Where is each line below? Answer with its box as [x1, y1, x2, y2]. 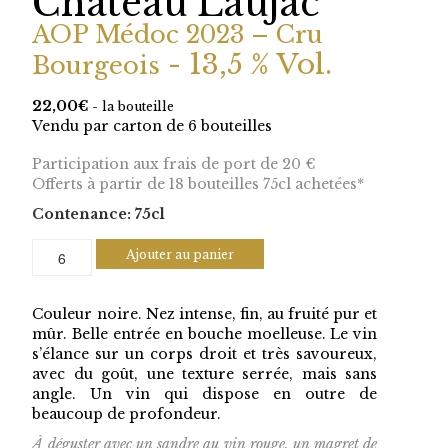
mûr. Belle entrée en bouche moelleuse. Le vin [32, 325, 378, 343]
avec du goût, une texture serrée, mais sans [32, 365, 378, 383]
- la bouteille [92, 99, 175, 114]
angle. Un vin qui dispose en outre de [32, 385, 378, 403]
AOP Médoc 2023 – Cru [32, 20, 324, 49]
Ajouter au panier [126, 247, 235, 262]
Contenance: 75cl [32, 205, 166, 223]
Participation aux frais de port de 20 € [32, 155, 317, 173]
